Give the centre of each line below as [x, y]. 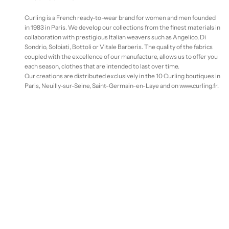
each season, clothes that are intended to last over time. [102, 66]
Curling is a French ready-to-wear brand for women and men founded [120, 17]
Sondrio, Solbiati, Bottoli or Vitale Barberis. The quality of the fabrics [119, 47]
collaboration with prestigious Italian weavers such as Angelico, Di [115, 37]
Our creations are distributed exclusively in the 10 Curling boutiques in [122, 76]
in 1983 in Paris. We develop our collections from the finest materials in [122, 27]
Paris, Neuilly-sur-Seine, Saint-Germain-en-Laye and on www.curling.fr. [122, 85]
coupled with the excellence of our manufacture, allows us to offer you [121, 56]
